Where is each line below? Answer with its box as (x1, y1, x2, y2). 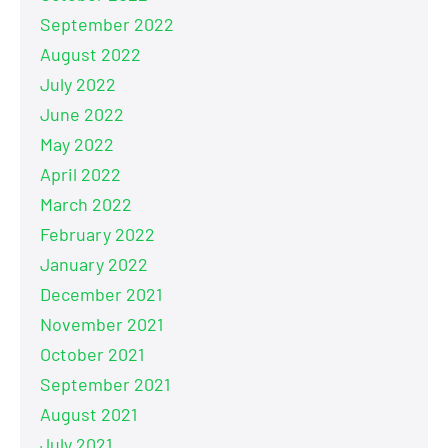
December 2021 (40, 283, 162, 306)
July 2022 (40, 73, 116, 96)
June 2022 (40, 103, 124, 126)
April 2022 (40, 163, 121, 186)
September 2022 (40, 13, 174, 36)
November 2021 (40, 313, 163, 336)
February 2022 (40, 223, 155, 246)
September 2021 (40, 373, 170, 396)
